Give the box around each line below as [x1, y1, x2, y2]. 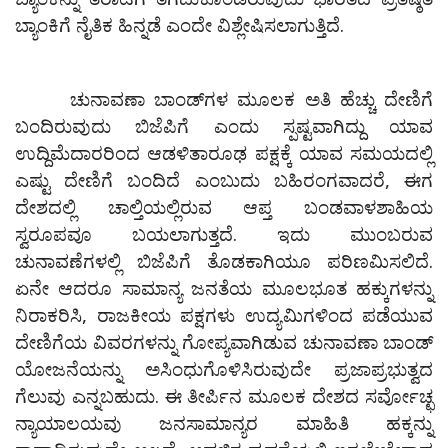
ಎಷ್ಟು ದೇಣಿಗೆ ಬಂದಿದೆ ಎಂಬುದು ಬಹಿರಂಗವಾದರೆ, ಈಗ [15, 167, 433, 193]
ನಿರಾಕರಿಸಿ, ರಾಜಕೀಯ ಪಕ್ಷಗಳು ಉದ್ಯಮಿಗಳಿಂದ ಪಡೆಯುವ [15, 302, 433, 328]
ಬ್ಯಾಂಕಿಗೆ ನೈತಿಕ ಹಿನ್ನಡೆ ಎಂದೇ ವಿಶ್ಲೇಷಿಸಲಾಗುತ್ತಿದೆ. [15, 12, 349, 38]
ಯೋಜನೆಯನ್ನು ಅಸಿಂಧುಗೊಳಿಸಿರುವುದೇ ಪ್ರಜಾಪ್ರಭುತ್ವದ [15, 356, 433, 382]
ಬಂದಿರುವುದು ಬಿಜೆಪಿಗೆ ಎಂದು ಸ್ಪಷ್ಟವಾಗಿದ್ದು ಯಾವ [15, 113, 433, 139]
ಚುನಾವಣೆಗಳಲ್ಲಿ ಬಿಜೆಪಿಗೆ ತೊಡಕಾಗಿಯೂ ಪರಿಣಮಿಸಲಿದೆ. [15, 248, 433, 274]
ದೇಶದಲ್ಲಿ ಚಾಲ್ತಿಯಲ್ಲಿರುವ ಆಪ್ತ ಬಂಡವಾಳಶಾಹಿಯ [15, 194, 433, 220]
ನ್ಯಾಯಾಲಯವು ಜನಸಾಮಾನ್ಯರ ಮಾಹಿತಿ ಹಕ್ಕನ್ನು [15, 410, 433, 436]
